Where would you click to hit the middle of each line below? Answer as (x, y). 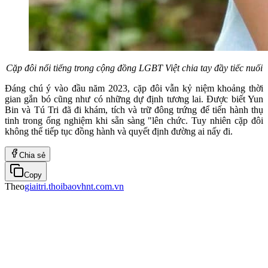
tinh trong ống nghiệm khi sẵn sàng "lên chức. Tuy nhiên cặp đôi (134, 120)
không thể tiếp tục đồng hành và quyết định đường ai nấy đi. (119, 131)
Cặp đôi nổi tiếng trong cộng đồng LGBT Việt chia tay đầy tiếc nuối (134, 68)
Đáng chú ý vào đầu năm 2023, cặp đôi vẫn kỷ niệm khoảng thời (134, 88)
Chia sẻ (32, 155)
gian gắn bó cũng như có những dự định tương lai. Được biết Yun (134, 99)
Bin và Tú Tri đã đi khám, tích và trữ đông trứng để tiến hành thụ (134, 109)
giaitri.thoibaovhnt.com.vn (74, 186)
